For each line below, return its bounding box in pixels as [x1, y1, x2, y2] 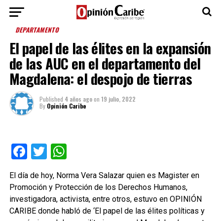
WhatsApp [66, 142, 138, 161]
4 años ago [64, 95, 92, 103]
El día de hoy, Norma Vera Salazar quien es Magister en [9, 171, 199, 180]
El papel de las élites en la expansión [9, 37, 211, 58]
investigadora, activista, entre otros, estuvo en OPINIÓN [9, 194, 202, 204]
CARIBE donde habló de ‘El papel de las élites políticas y [9, 206, 205, 216]
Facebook [27, 142, 93, 161]
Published [39, 95, 63, 103]
